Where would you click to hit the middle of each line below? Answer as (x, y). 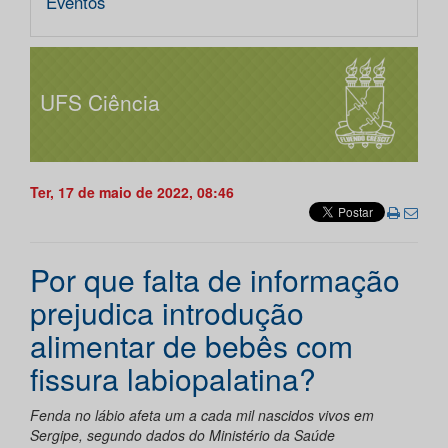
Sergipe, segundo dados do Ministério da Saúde (182, 435)
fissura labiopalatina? (173, 379)
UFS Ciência (100, 102)
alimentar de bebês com (191, 346)
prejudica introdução (167, 313)
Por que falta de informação (215, 280)
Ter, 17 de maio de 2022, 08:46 (132, 192)
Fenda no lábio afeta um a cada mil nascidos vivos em (202, 415)
